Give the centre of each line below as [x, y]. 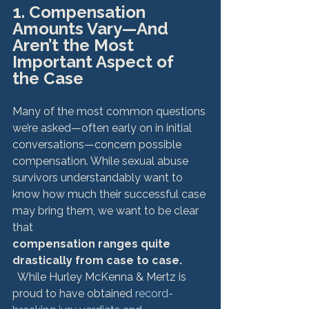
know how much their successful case [110, 194]
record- [154, 293]
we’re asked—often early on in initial [103, 128]
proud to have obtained [74, 293]
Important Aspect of [95, 62]
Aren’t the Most [75, 45]
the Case [48, 78]
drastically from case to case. [97, 260]
